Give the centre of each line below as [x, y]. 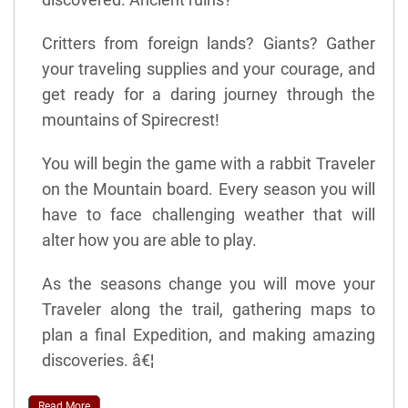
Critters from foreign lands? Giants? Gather [209, 43]
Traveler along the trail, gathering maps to [209, 309]
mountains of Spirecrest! [131, 119]
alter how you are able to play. [149, 240]
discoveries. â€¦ [98, 360]
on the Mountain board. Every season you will [209, 189]
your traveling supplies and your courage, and [209, 68]
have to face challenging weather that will [209, 214]
